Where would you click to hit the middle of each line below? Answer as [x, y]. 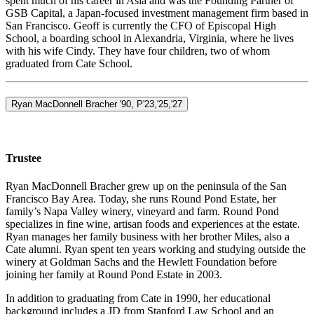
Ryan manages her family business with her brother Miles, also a [148, 236]
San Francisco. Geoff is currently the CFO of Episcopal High [141, 25]
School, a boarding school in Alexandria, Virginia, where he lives [150, 38]
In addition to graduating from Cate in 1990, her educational [138, 298]
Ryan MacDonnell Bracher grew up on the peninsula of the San [146, 186]
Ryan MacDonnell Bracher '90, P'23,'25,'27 [97, 104]
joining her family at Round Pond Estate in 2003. [114, 274]
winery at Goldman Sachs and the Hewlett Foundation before [141, 261]
